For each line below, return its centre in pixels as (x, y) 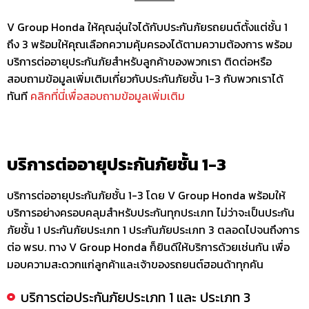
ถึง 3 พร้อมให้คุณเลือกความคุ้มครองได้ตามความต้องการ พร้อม (150, 44)
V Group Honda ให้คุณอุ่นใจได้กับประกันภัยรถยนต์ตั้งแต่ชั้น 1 (147, 27)
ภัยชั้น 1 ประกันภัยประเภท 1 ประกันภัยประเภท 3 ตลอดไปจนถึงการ (153, 230)
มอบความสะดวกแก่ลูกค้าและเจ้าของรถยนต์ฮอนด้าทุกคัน (135, 265)
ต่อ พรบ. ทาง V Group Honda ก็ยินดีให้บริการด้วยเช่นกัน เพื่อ (148, 247)
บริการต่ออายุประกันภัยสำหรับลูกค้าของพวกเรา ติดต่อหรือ (139, 62)
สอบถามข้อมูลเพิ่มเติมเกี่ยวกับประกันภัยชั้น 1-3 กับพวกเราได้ (145, 79)
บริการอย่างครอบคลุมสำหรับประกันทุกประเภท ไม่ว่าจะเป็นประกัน (151, 213)
